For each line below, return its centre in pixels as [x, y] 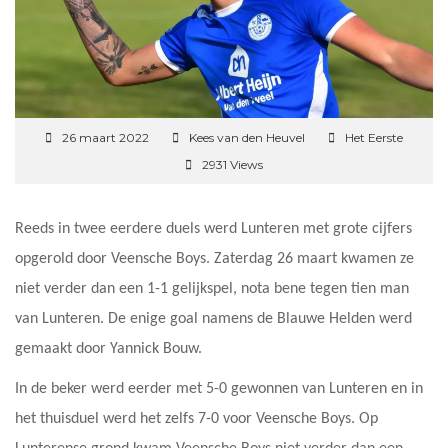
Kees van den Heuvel [247, 137]
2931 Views [232, 164]
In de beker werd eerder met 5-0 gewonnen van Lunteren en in [219, 388]
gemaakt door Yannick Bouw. [110, 348]
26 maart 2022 [105, 137]
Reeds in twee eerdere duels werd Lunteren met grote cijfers [213, 228]
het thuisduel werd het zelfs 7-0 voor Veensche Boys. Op [196, 418]
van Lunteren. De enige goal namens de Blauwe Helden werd [213, 318]
